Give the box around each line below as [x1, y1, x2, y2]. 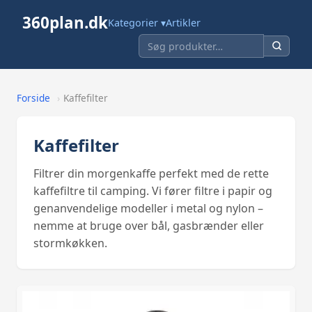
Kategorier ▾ [108, 16, 166, 29]
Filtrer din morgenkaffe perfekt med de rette [33, 165, 269, 181]
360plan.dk [22, 12, 108, 33]
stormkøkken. [33, 235, 107, 251]
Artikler [166, 16, 201, 29]
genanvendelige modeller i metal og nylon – [33, 200, 263, 216]
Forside [17, 91, 50, 105]
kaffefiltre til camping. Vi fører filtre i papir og [33, 182, 272, 198]
